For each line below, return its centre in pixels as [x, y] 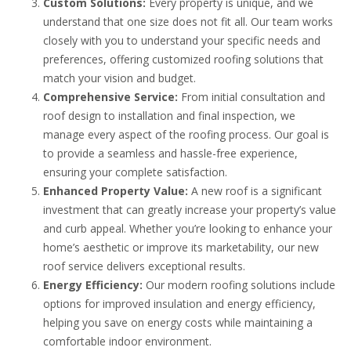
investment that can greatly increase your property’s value [190, 210]
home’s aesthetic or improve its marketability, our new [181, 248]
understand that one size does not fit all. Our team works [188, 22]
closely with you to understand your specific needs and [182, 41]
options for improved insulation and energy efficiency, [179, 304]
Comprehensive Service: [110, 97]
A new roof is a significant [255, 191]
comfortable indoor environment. [127, 342]
